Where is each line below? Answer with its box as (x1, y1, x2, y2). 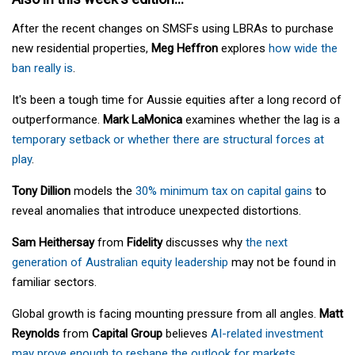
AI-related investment (211, 326, 323, 342)
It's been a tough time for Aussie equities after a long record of (12, 93, 342, 108)
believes (162, 326, 211, 342)
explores (218, 41, 269, 56)
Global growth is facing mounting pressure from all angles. (12, 307, 319, 322)
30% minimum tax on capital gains (136, 184, 312, 199)
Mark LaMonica (103, 113, 182, 128)
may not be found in (228, 255, 336, 270)
